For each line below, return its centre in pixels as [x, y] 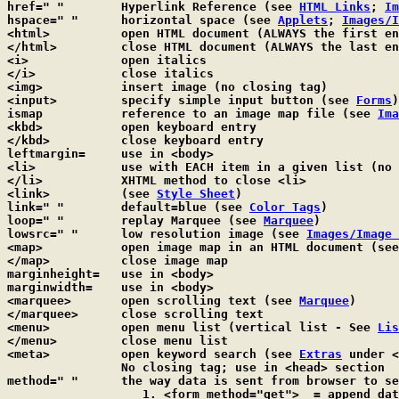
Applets [303, 20]
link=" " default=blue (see [185, 207]
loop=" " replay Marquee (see [192, 220]
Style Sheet [196, 194]
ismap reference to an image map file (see [249, 114]
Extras [321, 354]
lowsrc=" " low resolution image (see [214, 234]
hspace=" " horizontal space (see [199, 20]
